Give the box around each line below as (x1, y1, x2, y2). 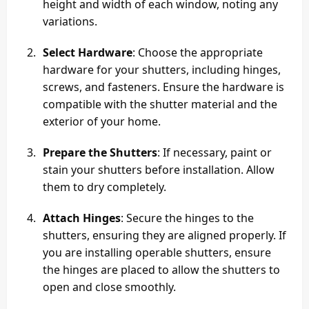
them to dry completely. (43, 179, 166, 195)
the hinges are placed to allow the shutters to (43, 262, 280, 278)
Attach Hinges (43, 210, 121, 226)
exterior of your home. (43, 114, 161, 130)
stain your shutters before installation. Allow (43, 162, 275, 178)
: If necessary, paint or (157, 145, 272, 161)
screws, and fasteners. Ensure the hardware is (43, 79, 284, 95)
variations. (43, 14, 97, 30)
